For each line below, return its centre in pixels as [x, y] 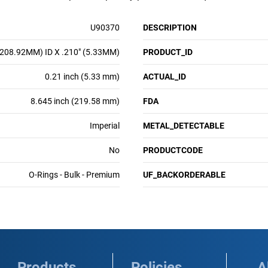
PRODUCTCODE [173, 150]
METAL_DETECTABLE [184, 126]
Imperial [105, 126]
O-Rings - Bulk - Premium [74, 175]
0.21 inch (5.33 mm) [82, 77]
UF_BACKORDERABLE [184, 175]
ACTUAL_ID [165, 77]
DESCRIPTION [170, 28]
